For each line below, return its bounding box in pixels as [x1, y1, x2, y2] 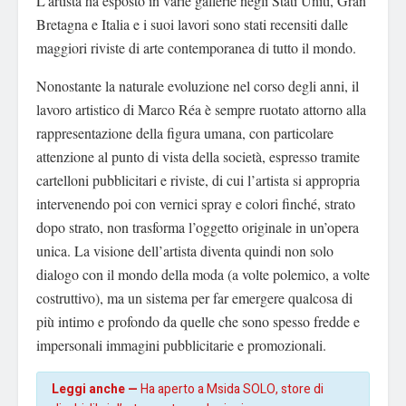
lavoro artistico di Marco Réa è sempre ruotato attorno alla [36, 100, 366, 120]
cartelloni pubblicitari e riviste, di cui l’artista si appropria [36, 170, 360, 190]
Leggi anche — [52, 380, 138, 400]
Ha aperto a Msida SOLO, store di [138, 380, 324, 400]
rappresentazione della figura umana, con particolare [36, 123, 333, 143]
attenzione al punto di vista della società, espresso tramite [36, 147, 360, 167]
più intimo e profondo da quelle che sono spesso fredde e [36, 312, 360, 332]
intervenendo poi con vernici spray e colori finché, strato [36, 194, 355, 214]
